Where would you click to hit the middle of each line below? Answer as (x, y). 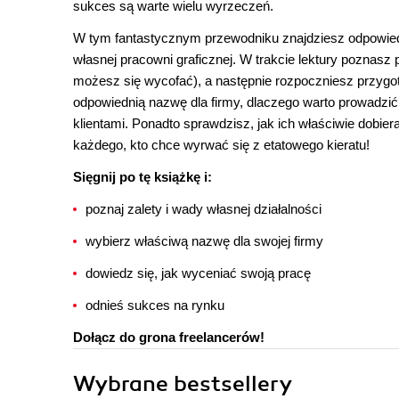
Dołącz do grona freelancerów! (169, 337)
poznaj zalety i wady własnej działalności (204, 209)
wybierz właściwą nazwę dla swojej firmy (204, 241)
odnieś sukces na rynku (155, 305)
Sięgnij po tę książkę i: (142, 177)
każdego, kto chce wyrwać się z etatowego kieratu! (221, 145)
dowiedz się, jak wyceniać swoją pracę (198, 273)
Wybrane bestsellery (183, 384)
